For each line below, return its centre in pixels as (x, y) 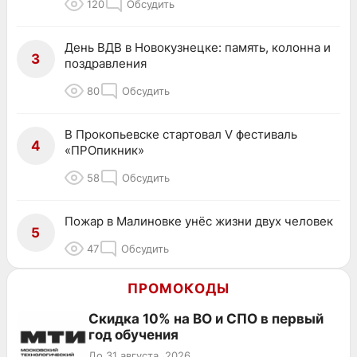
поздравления (106, 63)
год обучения (133, 334)
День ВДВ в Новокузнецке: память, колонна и (198, 47)
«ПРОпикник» (104, 150)
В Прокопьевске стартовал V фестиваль (181, 134)
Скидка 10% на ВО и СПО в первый (206, 318)
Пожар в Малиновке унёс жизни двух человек (199, 221)
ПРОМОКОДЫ (178, 288)
